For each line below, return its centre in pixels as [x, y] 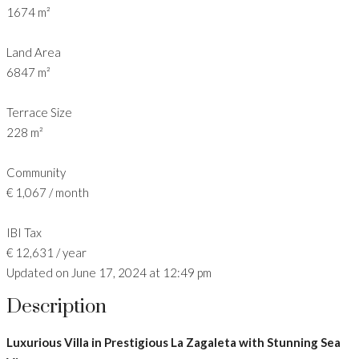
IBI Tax [24, 232]
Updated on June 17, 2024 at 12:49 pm [109, 272]
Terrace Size [39, 112]
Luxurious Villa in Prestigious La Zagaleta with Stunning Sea [173, 343]
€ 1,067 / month [48, 192]
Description [56, 307]
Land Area [34, 52]
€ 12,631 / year [46, 252]
